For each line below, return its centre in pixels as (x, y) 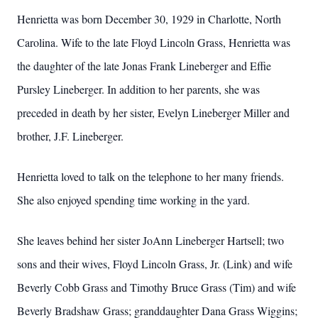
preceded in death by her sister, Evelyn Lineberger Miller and (153, 113)
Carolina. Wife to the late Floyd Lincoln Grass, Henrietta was (154, 42)
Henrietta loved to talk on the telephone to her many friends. (150, 176)
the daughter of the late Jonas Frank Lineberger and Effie (144, 66)
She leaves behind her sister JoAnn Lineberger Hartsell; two (150, 240)
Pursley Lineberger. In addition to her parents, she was (138, 89)
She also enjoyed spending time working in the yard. (133, 200)
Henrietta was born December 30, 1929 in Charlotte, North (149, 19)
